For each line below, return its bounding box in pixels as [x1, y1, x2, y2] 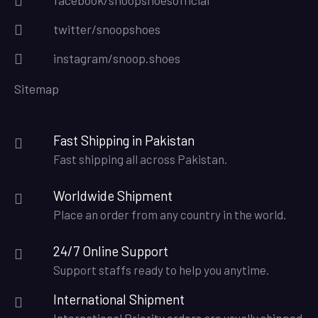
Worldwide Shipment [53, 187, 172, 204]
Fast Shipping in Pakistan [53, 131, 194, 148]
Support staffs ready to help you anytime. [53, 262, 269, 277]
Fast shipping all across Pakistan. [53, 151, 227, 166]
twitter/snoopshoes [53, 21, 160, 37]
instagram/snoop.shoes [53, 50, 180, 66]
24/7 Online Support [53, 242, 168, 259]
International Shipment [53, 290, 185, 307]
